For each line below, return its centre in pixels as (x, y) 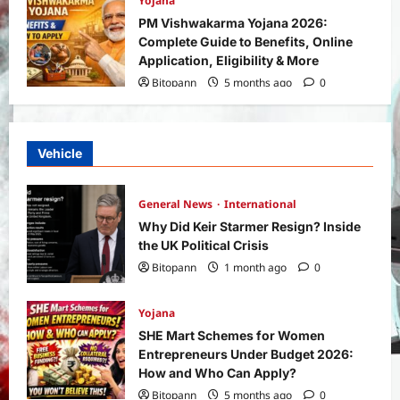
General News (177, 204)
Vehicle (60, 153)
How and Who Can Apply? (217, 372)
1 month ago (255, 267)
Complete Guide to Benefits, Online (246, 41)
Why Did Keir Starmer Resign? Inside (250, 226)
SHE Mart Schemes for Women (232, 335)
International (260, 204)
